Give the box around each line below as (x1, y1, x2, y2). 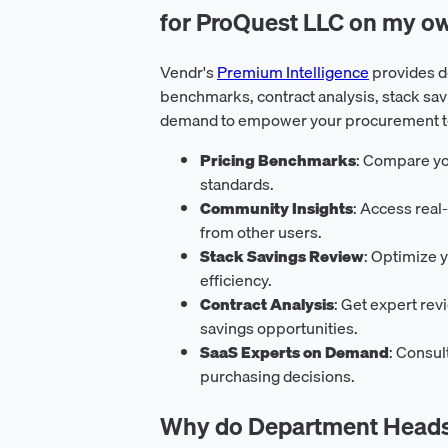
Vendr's (160, 58, 217, 85)
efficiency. (200, 266, 272, 293)
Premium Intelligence (217, 58, 369, 85)
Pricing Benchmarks (200, 146, 356, 173)
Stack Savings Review (200, 242, 364, 269)
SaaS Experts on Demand (200, 338, 389, 365)
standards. (200, 170, 274, 197)
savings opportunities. (200, 314, 358, 341)
